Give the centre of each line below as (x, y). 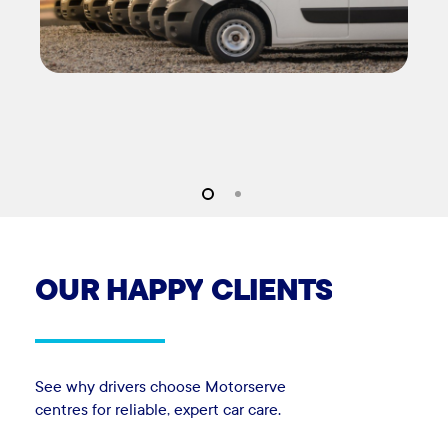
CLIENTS (271, 288)
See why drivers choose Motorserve (161, 386)
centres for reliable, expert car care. (158, 409)
